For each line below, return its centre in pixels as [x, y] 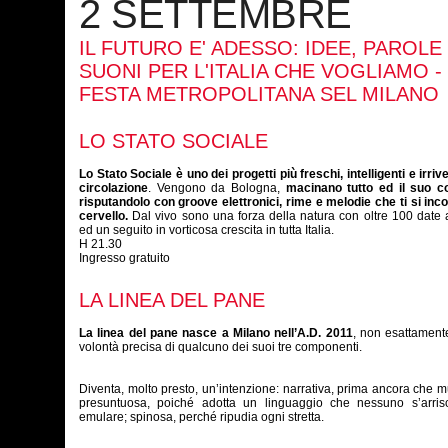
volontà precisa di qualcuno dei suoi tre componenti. [220, 347]
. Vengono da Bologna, [217, 188]
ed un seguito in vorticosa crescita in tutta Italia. [206, 230]
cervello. [103, 216]
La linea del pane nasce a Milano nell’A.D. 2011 [216, 333]
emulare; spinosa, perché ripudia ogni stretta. [206, 417]
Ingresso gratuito [124, 258]
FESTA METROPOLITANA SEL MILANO [259, 94]
